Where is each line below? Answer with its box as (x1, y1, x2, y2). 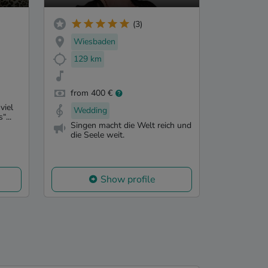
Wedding (74, 105, 107, 117)
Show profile (100, 172, 156, 186)
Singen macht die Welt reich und (71, 119, 191, 131)
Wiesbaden (74, 35, 115, 47)
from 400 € (71, 87, 112, 99)
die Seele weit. (71, 129, 124, 141)
